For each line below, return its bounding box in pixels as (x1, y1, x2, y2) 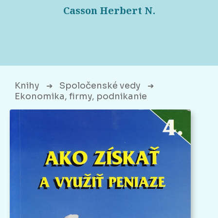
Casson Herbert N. (63, 4, 155, 18)
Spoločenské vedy (59, 80, 141, 91)
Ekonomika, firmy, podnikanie (15, 91, 147, 102)
